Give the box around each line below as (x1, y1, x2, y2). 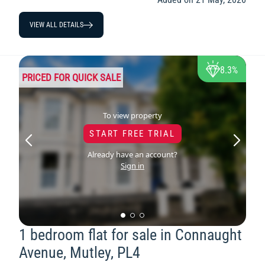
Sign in (120, 160, 144, 171)
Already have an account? (87, 148, 177, 160)
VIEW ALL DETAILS (30, 21, 83, 30)
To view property (102, 109, 162, 121)
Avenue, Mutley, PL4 (19, 243, 140, 261)
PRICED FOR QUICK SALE (22, 71, 121, 83)
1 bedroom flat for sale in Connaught (19, 225, 242, 244)
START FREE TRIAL (89, 128, 176, 139)
